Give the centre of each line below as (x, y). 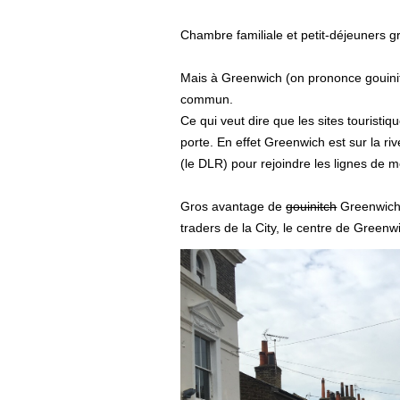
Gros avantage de (233, 206)
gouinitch (312, 206)
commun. (207, 99)
